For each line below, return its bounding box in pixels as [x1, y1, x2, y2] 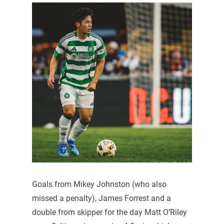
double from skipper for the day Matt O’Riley [31, 207, 187, 217]
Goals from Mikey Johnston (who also [31, 179, 166, 189]
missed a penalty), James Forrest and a [31, 193, 171, 203]
